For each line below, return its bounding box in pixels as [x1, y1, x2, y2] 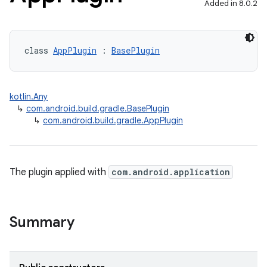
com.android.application [111, 166, 230, 178]
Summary [10, 213, 74, 231]
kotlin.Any [10, 91, 48, 102]
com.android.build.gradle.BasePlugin [26, 103, 169, 114]
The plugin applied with [10, 166, 108, 178]
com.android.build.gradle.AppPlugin [43, 115, 183, 126]
